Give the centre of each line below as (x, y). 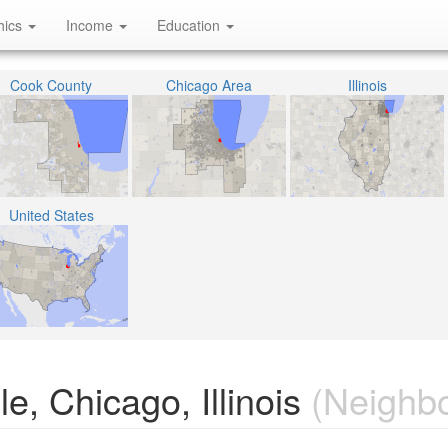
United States (51, 215)
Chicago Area (209, 85)
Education (190, 25)
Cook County (51, 85)
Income (91, 25)
